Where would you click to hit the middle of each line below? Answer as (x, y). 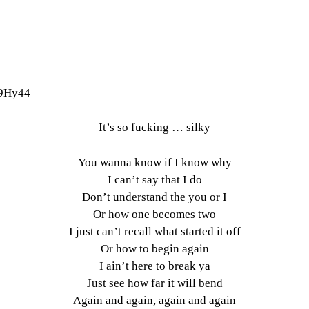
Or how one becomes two (154, 214)
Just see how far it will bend (154, 283)
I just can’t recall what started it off (154, 231)
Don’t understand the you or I (154, 197)
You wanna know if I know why (154, 162)
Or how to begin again (154, 248)
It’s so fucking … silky (154, 128)
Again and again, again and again (154, 300)
